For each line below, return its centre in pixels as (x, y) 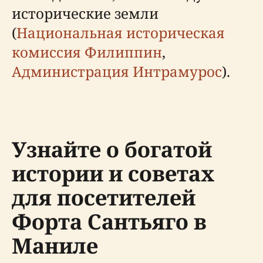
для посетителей (104, 198)
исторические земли (85, 13)
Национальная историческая (121, 33)
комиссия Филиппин (87, 52)
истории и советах (113, 173)
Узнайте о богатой (112, 149)
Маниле (55, 246)
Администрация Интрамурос (117, 71)
